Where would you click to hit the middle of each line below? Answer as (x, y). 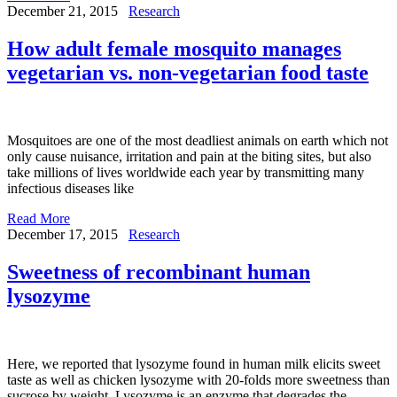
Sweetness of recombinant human (159, 272)
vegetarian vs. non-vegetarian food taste (188, 73)
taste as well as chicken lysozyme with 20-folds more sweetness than (198, 380)
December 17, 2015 (62, 235)
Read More (39, 219)
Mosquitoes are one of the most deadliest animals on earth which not (198, 141)
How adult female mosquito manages (174, 49)
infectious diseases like (70, 189)
